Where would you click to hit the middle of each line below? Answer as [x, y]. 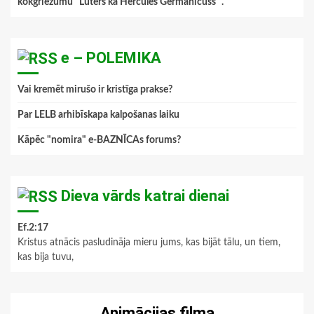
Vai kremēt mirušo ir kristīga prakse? [95, 90]
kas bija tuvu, [46, 258]
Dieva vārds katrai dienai [145, 196]
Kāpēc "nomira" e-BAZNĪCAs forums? [99, 141]
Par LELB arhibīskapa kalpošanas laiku [98, 115]
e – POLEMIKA [111, 58]
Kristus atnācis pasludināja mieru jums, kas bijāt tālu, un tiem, [149, 243]
